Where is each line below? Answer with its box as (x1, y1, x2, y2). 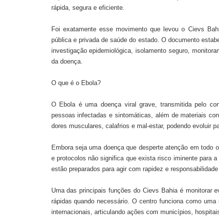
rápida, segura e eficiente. (51, 3, 125, 11)
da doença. (51, 57, 83, 65)
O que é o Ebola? (51, 79, 101, 87)
